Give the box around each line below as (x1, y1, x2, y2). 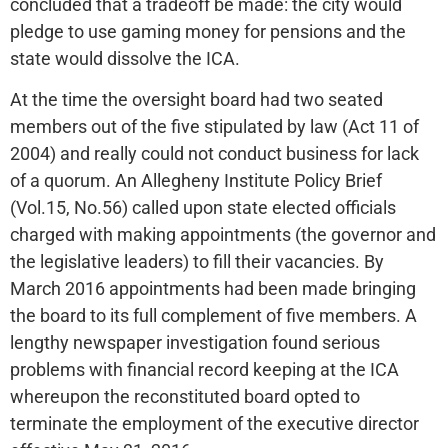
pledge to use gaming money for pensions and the (10, 20, 406, 42)
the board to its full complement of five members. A (10, 304, 417, 326)
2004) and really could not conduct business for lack (10, 142, 419, 164)
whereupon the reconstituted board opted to (10, 385, 360, 407)
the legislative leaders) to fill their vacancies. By (10, 250, 384, 272)
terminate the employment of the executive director (10, 412, 419, 434)
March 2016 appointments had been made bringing (10, 277, 416, 299)
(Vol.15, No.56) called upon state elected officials (10, 196, 396, 218)
